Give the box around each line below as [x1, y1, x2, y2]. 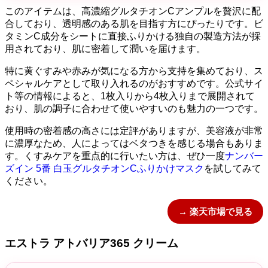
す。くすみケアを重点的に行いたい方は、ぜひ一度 [5, 151, 225, 162]
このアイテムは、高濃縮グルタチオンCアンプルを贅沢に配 [5, 6, 261, 17]
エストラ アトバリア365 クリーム [5, 236, 178, 249]
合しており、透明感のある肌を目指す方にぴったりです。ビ [5, 19, 263, 29]
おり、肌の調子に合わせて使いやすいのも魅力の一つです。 [5, 103, 263, 114]
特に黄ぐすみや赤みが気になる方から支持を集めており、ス [5, 66, 263, 77]
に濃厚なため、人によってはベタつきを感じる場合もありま [5, 138, 263, 149]
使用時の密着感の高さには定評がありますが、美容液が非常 [5, 126, 263, 136]
